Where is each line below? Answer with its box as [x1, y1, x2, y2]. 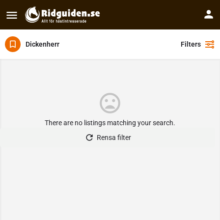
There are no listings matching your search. [45, 119, 175, 127]
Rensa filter [96, 134, 131, 141]
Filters [181, 40, 201, 48]
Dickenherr [26, 40, 59, 48]
